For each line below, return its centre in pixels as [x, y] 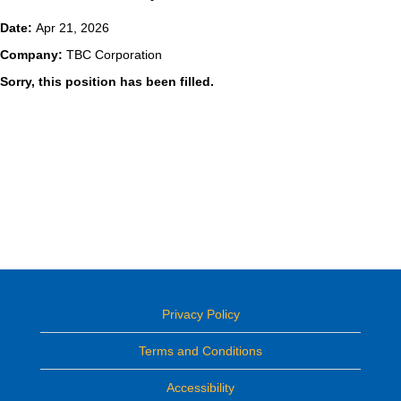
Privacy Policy [200, 314]
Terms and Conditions [200, 351]
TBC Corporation [114, 55]
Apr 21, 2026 [73, 28]
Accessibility [200, 388]
